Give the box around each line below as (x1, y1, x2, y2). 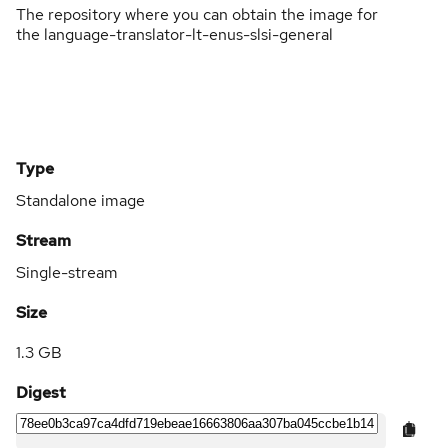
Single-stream (16, 261, 118, 283)
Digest (16, 381, 66, 403)
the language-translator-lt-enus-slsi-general (16, 23, 333, 45)
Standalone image (16, 189, 145, 211)
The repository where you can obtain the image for (16, 3, 378, 25)
